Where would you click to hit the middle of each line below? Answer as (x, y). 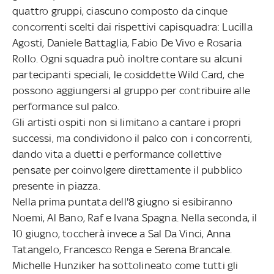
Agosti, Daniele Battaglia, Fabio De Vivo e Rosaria (127, 43)
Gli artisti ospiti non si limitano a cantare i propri (127, 122)
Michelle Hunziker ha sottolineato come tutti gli (125, 265)
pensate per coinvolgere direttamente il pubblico (128, 170)
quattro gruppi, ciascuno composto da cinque (120, 11)
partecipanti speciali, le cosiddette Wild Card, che (128, 74)
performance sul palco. (66, 106)
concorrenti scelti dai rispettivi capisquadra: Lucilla (132, 27)
